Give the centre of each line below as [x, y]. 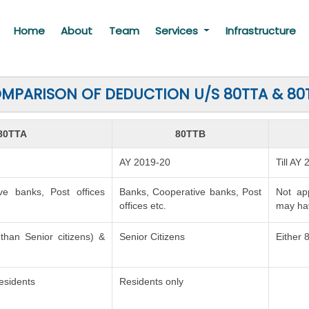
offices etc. [143, 206]
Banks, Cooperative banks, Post [190, 192]
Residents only [152, 281]
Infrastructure [261, 31]
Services [178, 31]
